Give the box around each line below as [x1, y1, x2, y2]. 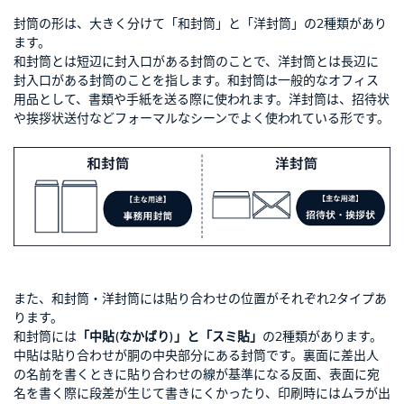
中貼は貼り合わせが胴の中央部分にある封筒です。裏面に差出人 [14, 346, 379, 363]
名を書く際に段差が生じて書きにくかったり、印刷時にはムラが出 [14, 384, 390, 401]
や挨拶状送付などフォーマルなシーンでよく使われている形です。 [14, 109, 390, 126]
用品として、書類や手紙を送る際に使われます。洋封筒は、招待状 [14, 90, 390, 107]
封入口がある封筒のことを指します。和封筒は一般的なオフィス [14, 71, 379, 88]
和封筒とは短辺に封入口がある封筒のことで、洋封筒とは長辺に [14, 52, 379, 69]
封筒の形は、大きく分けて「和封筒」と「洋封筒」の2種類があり [14, 14, 387, 32]
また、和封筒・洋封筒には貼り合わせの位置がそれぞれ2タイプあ [14, 289, 387, 307]
